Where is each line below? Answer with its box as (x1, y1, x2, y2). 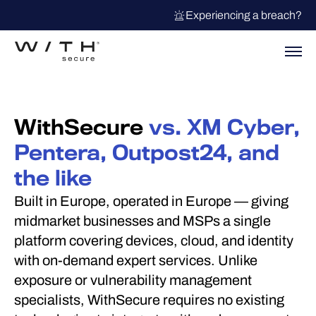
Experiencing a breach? (186, 9, 302, 21)
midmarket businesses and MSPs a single (14, 213, 271, 229)
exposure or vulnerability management (14, 272, 252, 288)
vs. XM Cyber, (149, 116, 300, 140)
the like (14, 166, 92, 190)
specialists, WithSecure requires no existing (14, 292, 284, 308)
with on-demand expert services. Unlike (14, 253, 257, 268)
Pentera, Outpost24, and (14, 141, 279, 165)
